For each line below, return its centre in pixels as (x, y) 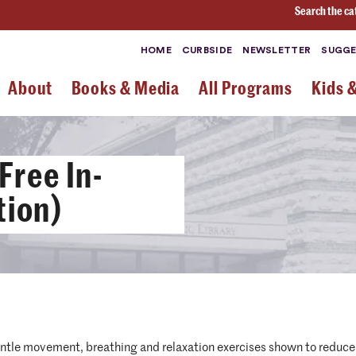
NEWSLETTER (277, 50)
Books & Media (126, 88)
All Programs (246, 88)
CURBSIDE (207, 50)
